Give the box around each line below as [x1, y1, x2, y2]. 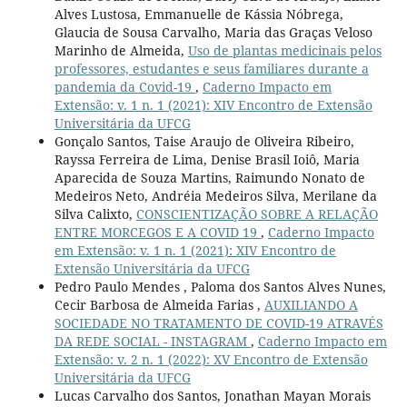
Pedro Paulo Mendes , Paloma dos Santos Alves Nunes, [54, 277, 386, 295]
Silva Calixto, [54, 204, 136, 223]
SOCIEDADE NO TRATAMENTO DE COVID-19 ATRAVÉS [54, 313, 383, 332]
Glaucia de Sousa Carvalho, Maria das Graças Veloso [54, 23, 372, 41]
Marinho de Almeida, [54, 41, 188, 59]
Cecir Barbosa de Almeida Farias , [54, 295, 264, 313]
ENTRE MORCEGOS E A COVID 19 [54, 223, 261, 241]
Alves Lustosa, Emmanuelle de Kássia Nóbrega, [54, 5, 343, 23]
